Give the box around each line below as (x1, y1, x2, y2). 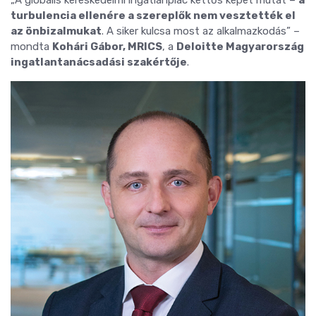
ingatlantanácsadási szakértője (11, 55, 187, 68)
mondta (11, 39, 52, 53)
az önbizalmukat (11, 24, 102, 37)
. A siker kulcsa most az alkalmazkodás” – (102, 24, 300, 37)
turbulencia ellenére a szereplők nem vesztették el (11, 8, 296, 22)
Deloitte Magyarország (176, 39, 304, 53)
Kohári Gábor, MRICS (52, 39, 162, 53)
